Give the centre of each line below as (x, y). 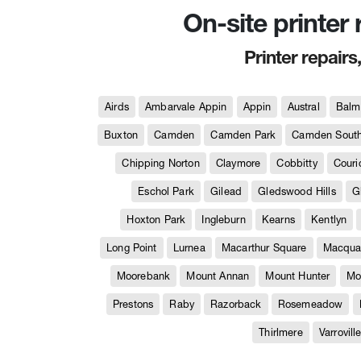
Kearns (278, 220)
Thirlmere (281, 332)
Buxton (121, 135)
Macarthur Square (264, 248)
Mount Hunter (298, 276)
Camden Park (243, 135)
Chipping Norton (161, 163)
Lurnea (189, 248)
